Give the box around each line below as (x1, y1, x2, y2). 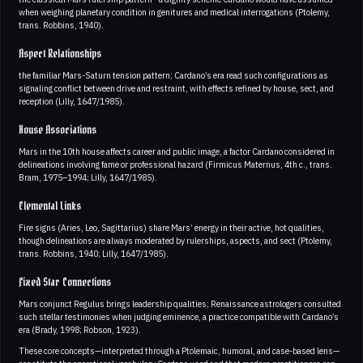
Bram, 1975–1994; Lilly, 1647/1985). (19, 171, 157, 183)
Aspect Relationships (19, 44, 101, 64)
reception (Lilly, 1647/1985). (19, 95, 125, 107)
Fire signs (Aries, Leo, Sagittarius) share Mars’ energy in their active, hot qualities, (19, 221, 324, 233)
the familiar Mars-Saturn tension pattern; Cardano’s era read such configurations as (19, 69, 328, 81)
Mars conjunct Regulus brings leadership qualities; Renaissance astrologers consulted (19, 297, 341, 310)
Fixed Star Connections (19, 272, 111, 293)
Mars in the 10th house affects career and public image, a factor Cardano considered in (19, 145, 335, 157)
